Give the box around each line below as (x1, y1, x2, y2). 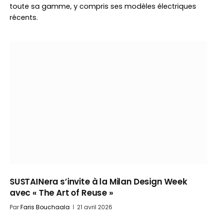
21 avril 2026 (77, 203, 112, 211)
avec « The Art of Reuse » (10, 187, 113, 199)
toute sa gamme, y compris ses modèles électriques (10, 1, 196, 11)
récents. (10, 13, 38, 22)
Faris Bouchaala (20, 203, 70, 211)
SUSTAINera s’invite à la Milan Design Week (10, 176, 187, 187)
